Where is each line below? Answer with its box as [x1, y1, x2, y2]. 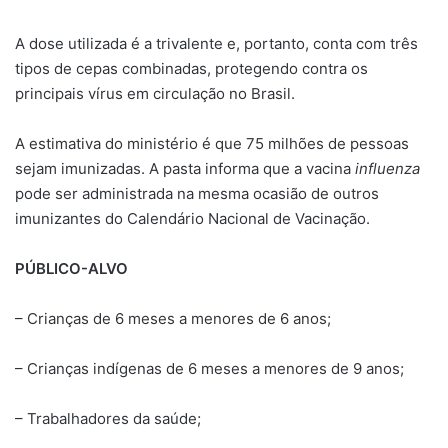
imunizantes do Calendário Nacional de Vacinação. [15, 208, 370, 228]
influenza [355, 158, 420, 178]
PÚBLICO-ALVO [15, 258, 128, 278]
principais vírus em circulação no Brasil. [15, 83, 295, 103]
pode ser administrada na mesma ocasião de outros [15, 183, 379, 203]
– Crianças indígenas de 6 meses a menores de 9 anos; [15, 358, 404, 378]
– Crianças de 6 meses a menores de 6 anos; [15, 308, 331, 328]
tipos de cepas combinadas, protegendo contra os [15, 58, 368, 78]
